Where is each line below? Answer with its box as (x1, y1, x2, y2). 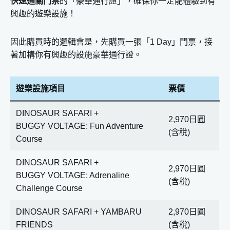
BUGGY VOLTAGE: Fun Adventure (16, 122, 143, 130)
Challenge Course (16, 184, 83, 193)
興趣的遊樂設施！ (10, 9, 76, 18)
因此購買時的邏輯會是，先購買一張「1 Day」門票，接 (10, 37, 213, 46)
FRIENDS (16, 220, 53, 229)
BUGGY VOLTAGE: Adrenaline (16, 171, 129, 180)
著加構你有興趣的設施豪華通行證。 (10, 50, 142, 59)
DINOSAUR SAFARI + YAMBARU (16, 207, 142, 216)
